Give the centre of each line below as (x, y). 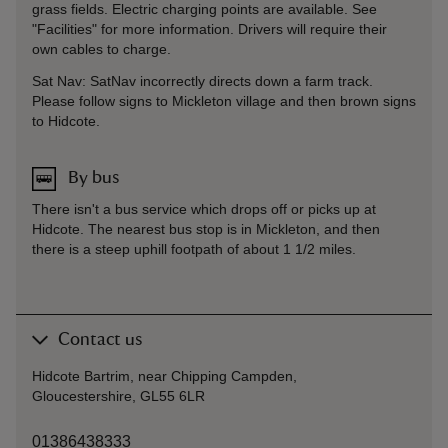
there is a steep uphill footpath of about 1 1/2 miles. (194, 248)
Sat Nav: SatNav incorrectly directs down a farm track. (202, 80)
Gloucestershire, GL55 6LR (118, 395)
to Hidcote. (66, 120)
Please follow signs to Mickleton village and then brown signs (224, 100)
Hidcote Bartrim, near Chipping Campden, (164, 375)
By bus (93, 178)
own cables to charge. (101, 48)
